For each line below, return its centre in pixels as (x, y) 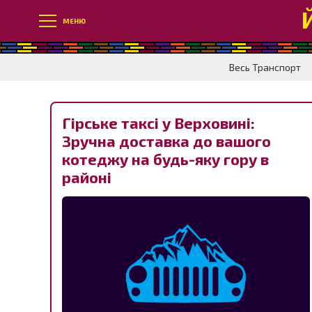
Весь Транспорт (265, 67)
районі (87, 177)
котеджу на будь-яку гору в (165, 159)
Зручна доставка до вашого (166, 141)
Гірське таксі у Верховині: (158, 123)
